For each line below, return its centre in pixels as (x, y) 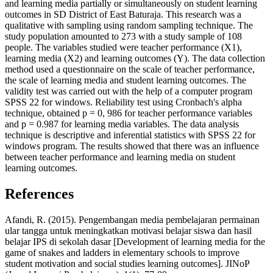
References (39, 194)
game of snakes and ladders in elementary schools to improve (122, 252)
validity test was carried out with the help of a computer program (129, 91)
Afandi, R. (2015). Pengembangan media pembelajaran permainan (132, 219)
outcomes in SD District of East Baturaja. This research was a (123, 15)
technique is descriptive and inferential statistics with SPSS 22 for (130, 135)
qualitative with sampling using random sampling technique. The (129, 26)
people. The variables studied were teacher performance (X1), (123, 48)
